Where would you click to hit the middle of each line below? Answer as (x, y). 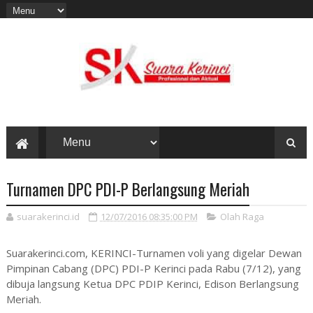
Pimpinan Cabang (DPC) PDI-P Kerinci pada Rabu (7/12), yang (153, 269)
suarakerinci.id (48, 217)
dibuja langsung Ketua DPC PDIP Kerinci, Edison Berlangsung (152, 284)
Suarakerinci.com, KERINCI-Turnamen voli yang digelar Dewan (154, 253)
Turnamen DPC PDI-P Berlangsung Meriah (128, 190)
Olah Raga (242, 217)
